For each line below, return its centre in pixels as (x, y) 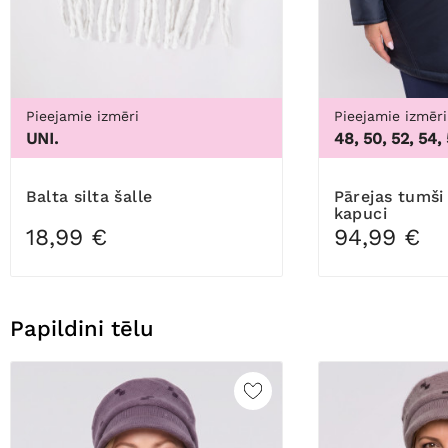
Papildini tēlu (82, 328)
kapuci (360, 213)
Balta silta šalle (94, 196)
